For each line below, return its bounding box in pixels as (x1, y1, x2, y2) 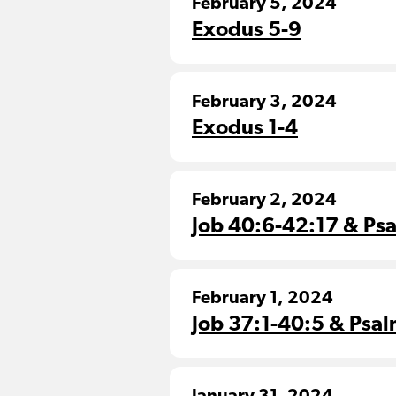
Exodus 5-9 (192, 20, 301, 42)
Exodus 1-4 (192, 118, 298, 140)
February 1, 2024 (192, 290, 333, 308)
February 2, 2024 (192, 192, 337, 209)
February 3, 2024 (192, 94, 337, 111)
